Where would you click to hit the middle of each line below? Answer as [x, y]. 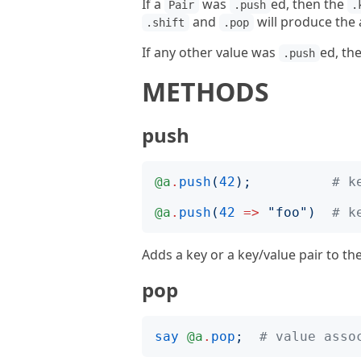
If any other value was [210, 52]
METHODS [205, 91]
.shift [166, 23]
